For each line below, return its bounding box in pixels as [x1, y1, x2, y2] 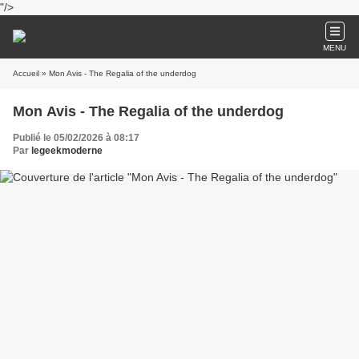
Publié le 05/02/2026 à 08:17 [13, 132, 139, 143]
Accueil [13, 69, 39, 78]
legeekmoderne [31, 145, 103, 156]
